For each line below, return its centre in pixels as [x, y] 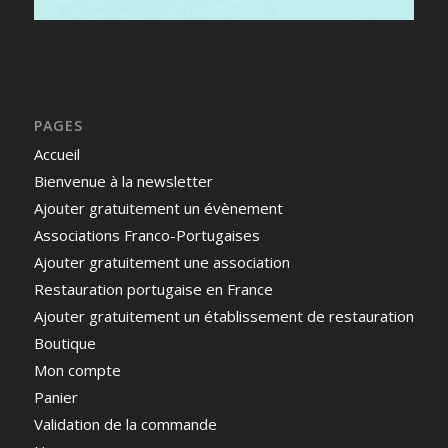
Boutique [64, 343]
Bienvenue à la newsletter [123, 181]
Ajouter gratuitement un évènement [158, 208]
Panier [55, 397]
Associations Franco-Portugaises [146, 235]
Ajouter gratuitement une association [161, 262]
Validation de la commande [125, 424]
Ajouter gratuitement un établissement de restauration [223, 316]
